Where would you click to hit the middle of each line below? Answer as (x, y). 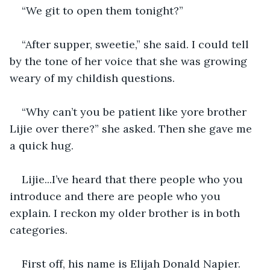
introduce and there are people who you (117, 196)
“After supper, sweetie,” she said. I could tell (137, 44)
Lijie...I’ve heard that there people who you (134, 179)
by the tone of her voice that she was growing (130, 61)
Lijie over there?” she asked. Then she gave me (132, 128)
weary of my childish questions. (92, 78)
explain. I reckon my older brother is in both (126, 213)
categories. (39, 230)
